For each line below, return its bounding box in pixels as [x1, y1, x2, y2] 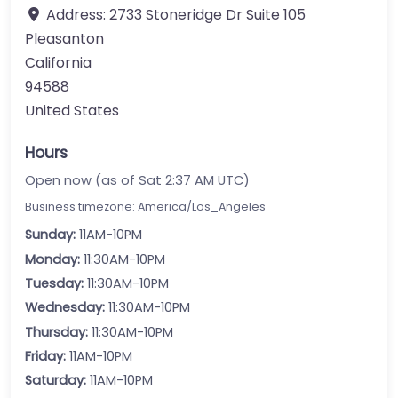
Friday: [25, 347, 66, 366]
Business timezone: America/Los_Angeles [25, 198, 266, 214]
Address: [46, 4, 109, 25]
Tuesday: [25, 274, 84, 292]
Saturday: [25, 371, 86, 390]
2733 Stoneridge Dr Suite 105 [109, 4, 306, 25]
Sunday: [25, 226, 76, 244]
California [25, 52, 92, 73]
